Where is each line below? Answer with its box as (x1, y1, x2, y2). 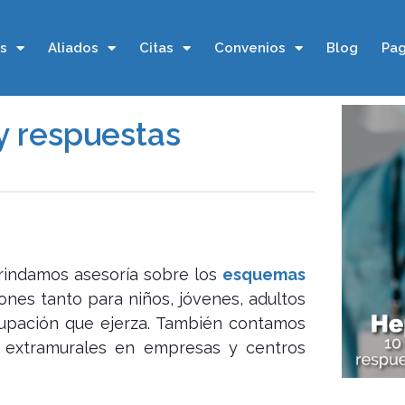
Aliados (47, 40, 99, 56)
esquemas (222, 265, 306, 284)
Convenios (213, 40, 286, 56)
